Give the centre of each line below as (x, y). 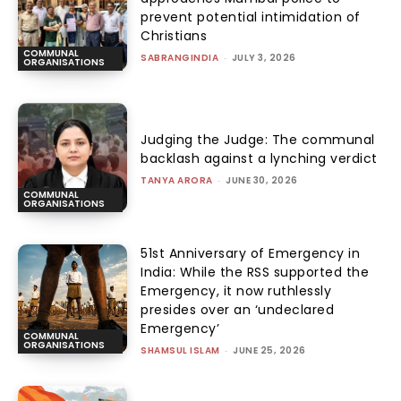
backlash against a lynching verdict (259, 159)
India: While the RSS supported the (255, 273)
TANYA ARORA (177, 181)
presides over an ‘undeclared (238, 310)
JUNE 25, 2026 (269, 351)
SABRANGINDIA (180, 57)
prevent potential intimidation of (251, 17)
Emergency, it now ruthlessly (236, 291)
